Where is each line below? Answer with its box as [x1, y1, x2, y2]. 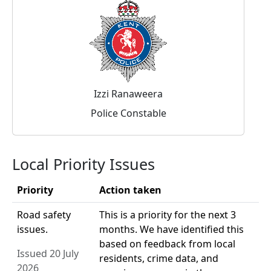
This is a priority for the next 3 [99, 208, 236, 222]
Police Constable [90, 106, 166, 120]
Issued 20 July [17, 247, 79, 261]
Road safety [17, 208, 71, 222]
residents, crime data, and [99, 252, 218, 266]
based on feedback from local [99, 237, 235, 251]
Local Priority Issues [12, 154, 155, 175]
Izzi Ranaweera [94, 87, 163, 101]
